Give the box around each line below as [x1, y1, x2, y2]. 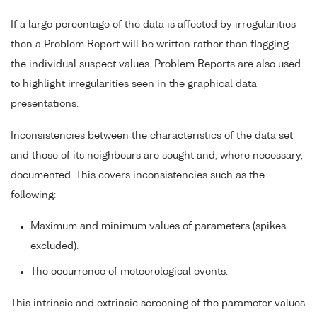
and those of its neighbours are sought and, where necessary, [11, 150, 303, 161]
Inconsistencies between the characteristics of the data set [11, 130, 293, 141]
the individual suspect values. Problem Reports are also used [11, 59, 301, 69]
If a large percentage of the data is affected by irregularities [11, 19, 296, 30]
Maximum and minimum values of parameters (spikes [30, 221, 286, 232]
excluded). [30, 241, 79, 252]
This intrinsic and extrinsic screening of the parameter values [11, 299, 305, 309]
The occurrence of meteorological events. [30, 267, 228, 277]
